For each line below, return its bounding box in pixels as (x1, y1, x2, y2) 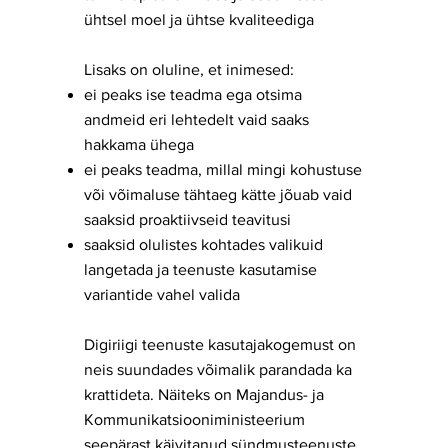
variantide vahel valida (84, 286, 240, 303)
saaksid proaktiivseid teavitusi (84, 211, 291, 228)
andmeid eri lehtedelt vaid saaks (84, 111, 309, 128)
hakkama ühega (84, 136, 194, 153)
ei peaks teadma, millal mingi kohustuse (84, 161, 362, 178)
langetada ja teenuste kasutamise (84, 261, 317, 278)
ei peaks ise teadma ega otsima (84, 86, 302, 103)
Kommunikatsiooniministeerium (84, 411, 305, 428)
